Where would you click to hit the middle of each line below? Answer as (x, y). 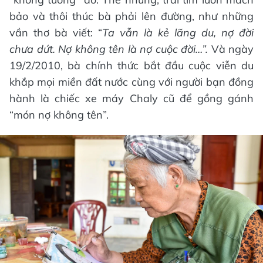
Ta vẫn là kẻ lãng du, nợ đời (178, 32)
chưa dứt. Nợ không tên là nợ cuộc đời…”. (110, 49)
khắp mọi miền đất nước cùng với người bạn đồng (131, 82)
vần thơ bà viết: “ (56, 32)
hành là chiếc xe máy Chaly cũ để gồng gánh (131, 98)
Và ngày (232, 49)
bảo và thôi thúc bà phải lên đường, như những (131, 16)
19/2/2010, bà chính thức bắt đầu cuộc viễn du (131, 65)
